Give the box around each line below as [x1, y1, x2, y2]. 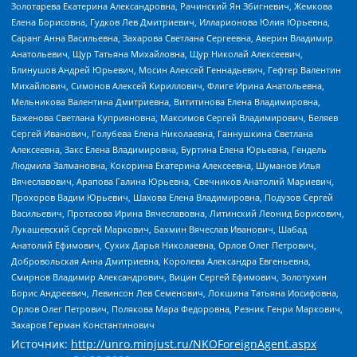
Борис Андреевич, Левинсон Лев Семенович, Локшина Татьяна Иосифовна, [11, 286, 339, 299]
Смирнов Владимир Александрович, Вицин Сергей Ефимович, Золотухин [11, 270, 327, 283]
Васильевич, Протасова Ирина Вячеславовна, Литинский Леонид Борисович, [11, 206, 344, 219]
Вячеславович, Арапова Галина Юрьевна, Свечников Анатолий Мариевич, [11, 175, 334, 187]
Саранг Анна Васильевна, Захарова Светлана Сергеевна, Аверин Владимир [11, 31, 333, 44]
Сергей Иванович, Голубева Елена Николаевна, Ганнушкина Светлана [11, 127, 313, 139]
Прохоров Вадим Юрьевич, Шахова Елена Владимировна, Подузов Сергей [11, 190, 333, 203]
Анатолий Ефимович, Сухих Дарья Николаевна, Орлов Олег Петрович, [11, 238, 316, 251]
